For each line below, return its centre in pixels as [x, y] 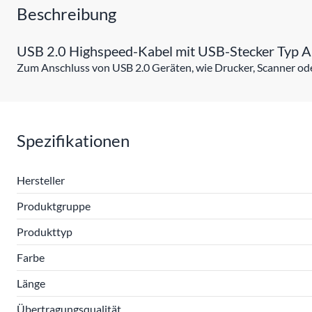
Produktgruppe [54, 206]
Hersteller [41, 180]
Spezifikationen [73, 140]
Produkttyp [45, 232]
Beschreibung [67, 14]
